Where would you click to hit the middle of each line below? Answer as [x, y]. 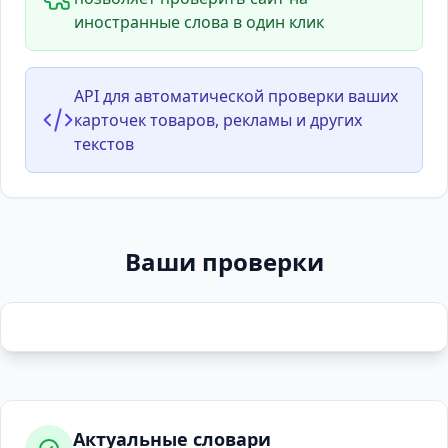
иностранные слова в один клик [199, 22]
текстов [104, 144]
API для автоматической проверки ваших [236, 96]
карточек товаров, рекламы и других [218, 120]
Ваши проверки [224, 261]
